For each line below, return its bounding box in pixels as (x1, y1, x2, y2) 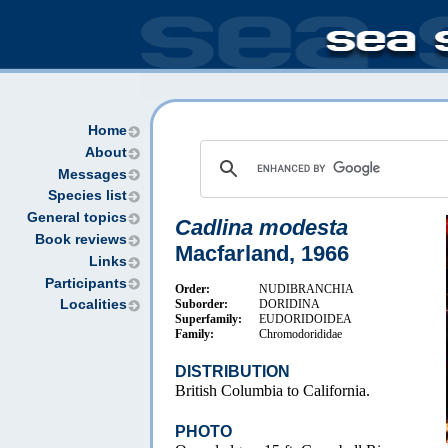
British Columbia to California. (175, 382, 370, 400)
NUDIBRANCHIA (259, 282, 354, 296)
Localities (60, 297, 127, 313)
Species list (48, 188, 127, 204)
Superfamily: (175, 312, 242, 326)
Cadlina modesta (175, 215, 348, 240)
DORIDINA (259, 297, 320, 311)
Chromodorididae (259, 327, 342, 341)
